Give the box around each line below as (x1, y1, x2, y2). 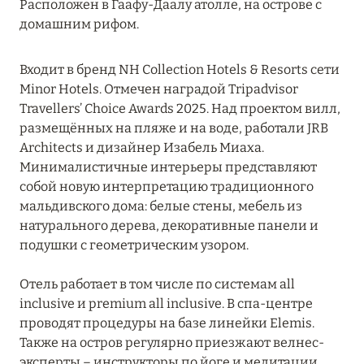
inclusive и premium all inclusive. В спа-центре (19, 296, 313, 312)
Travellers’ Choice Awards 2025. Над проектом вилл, (19, 101, 340, 117)
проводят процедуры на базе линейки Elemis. (19, 315, 314, 331)
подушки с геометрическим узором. (19, 237, 249, 253)
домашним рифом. (19, 16, 139, 32)
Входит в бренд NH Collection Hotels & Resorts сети (19, 62, 340, 78)
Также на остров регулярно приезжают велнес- (19, 335, 324, 351)
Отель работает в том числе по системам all (19, 276, 295, 292)
